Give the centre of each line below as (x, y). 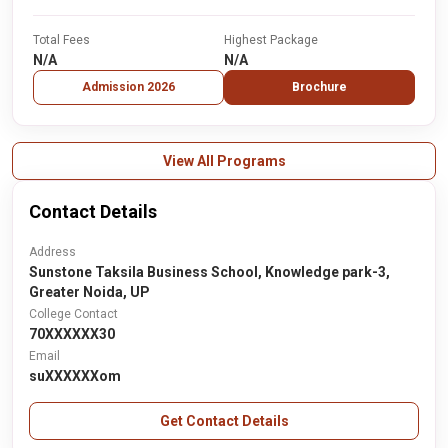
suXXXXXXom (75, 376)
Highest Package (271, 40)
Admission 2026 (128, 87)
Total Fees (61, 40)
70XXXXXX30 (72, 334)
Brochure (319, 87)
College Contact (73, 314)
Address (52, 252)
